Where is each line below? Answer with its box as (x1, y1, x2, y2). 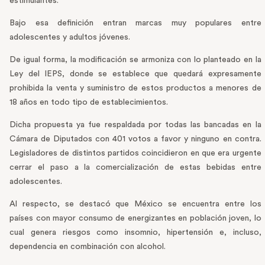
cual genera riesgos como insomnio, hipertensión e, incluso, (9, 228, 261, 237)
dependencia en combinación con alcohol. (9, 243, 166, 251)
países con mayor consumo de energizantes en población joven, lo (9, 214, 261, 223)
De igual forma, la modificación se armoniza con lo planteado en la (9, 56, 261, 64)
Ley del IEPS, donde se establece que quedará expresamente (9, 70, 261, 79)
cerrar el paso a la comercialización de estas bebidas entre (9, 163, 261, 172)
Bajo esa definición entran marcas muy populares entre (9, 19, 261, 28)
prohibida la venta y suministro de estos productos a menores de (9, 84, 261, 93)
